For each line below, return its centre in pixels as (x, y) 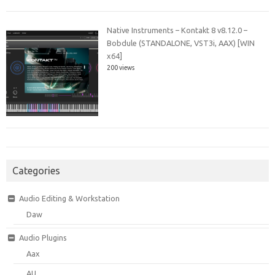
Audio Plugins (43, 237)
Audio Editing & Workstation (69, 198)
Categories (36, 170)
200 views (121, 67)
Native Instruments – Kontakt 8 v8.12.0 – (177, 30)
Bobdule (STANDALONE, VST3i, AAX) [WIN (181, 43)
